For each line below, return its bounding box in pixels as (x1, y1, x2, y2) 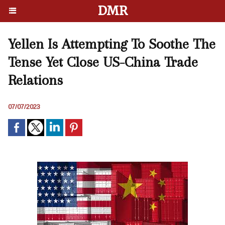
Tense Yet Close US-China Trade (8, 54, 198, 70)
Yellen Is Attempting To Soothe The (8, 36, 215, 52)
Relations (8, 72, 63, 88)
